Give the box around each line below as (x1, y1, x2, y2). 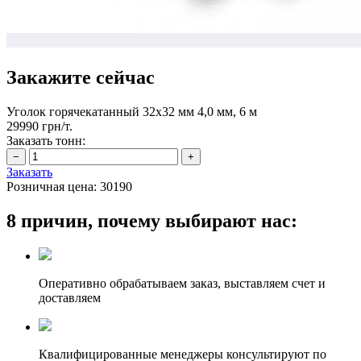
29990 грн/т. (6, 118, 73, 133)
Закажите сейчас (6, 66, 155, 88)
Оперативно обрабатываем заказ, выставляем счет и (39, 276, 326, 291)
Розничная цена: (6, 179, 97, 193)
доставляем (39, 291, 101, 305)
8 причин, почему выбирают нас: (6, 210, 297, 231)
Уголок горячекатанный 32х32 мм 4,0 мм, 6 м (6, 104, 260, 118)
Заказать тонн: (6, 133, 85, 147)
